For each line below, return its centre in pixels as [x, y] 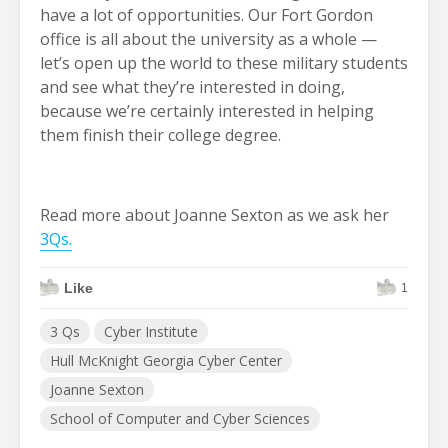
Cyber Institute [151, 331]
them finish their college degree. [160, 134]
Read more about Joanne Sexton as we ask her [214, 214]
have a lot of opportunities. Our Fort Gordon [206, 14]
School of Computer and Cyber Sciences [180, 418]
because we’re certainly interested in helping [207, 110]
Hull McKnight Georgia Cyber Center [166, 360]
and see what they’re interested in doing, [192, 86]
